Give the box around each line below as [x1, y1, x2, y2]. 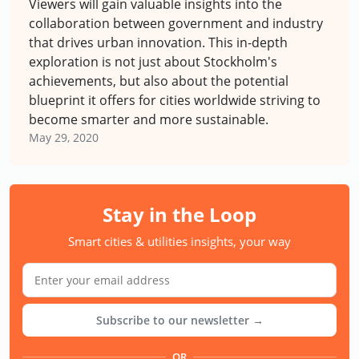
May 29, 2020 [29, 129, 99, 145]
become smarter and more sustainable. [29, 110, 268, 128]
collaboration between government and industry [29, 14, 323, 32]
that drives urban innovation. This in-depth [29, 33, 288, 51]
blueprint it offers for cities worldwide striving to [29, 91, 321, 109]
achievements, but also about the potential [29, 71, 288, 90]
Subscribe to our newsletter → [95, 312, 264, 328]
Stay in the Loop [103, 200, 256, 228]
